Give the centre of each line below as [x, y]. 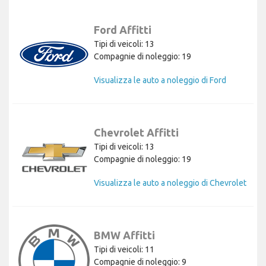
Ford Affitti [123, 29]
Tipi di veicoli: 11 [124, 249]
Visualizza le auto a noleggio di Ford [160, 80]
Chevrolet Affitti [136, 132]
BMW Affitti [124, 235]
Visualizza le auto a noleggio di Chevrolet [170, 183]
